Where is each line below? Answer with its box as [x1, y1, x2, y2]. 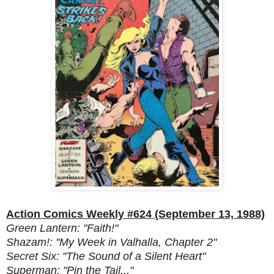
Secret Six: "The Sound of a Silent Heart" [6, 250, 206, 262]
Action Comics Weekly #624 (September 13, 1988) [6, 207, 265, 220]
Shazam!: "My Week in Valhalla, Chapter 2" [6, 235, 217, 248]
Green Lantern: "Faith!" [6, 221, 118, 234]
